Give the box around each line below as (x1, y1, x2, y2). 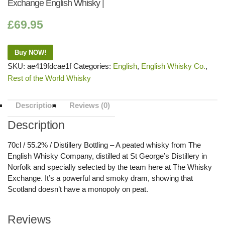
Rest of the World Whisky (8, 74, 91, 82)
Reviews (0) (69, 101, 110, 109)
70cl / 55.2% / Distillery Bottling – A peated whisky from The (8, 141, 201, 149)
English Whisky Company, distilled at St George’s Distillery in (8, 152, 207, 160)
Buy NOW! (15, 49, 46, 56)
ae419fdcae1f (27, 62, 71, 70)
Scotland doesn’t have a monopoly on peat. (8, 185, 148, 193)
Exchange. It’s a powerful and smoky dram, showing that (8, 174, 193, 182)
